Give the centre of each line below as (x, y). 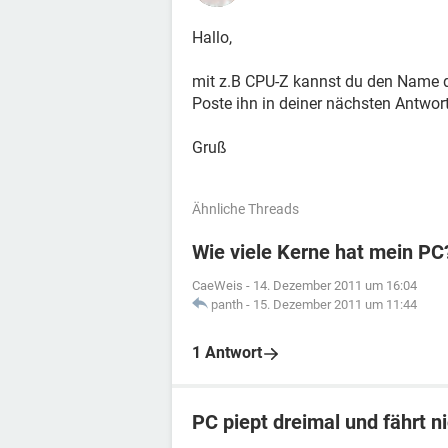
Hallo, (212, 37)
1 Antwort (227, 352)
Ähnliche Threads (245, 209)
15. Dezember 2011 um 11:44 (335, 304)
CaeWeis (217, 285)
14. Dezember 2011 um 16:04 (335, 285)
